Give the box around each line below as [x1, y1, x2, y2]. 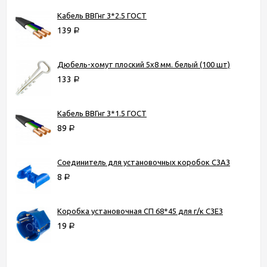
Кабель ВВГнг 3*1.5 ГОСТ [57, 108, 147, 117]
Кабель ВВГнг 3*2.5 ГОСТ [57, 11, 147, 20]
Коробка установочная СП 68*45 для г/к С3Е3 [57, 206, 223, 215]
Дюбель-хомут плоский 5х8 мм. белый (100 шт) [57, 60, 230, 69]
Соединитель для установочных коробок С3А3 [57, 157, 230, 166]
